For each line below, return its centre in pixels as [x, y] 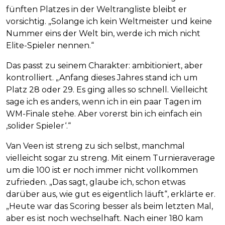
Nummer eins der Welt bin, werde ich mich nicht [103, 34]
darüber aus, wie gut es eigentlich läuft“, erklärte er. [111, 194]
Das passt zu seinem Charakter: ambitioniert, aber [104, 66]
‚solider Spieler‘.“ [38, 126]
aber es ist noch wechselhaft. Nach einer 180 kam [104, 218]
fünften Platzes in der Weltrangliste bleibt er [96, 10]
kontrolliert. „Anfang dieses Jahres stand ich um [102, 78]
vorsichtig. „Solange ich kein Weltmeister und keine [109, 22]
